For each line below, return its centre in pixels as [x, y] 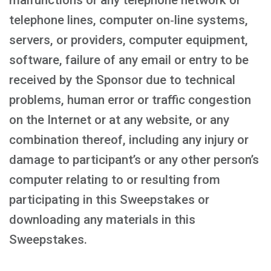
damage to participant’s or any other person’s [134, 160]
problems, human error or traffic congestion [130, 100]
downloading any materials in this [102, 220]
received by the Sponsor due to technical [122, 80]
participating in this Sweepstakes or [109, 200]
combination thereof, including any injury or [129, 140]
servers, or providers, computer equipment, [129, 40]
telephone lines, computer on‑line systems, [129, 20]
